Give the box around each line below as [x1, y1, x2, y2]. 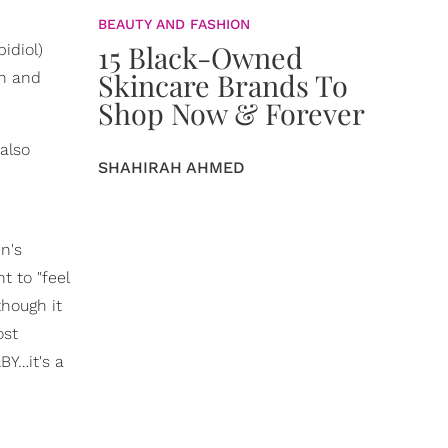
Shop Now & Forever [98, 94, 365, 132]
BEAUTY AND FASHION [98, 16, 250, 32]
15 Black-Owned [98, 38, 303, 76]
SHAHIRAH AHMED [98, 158, 245, 177]
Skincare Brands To [98, 66, 348, 104]
